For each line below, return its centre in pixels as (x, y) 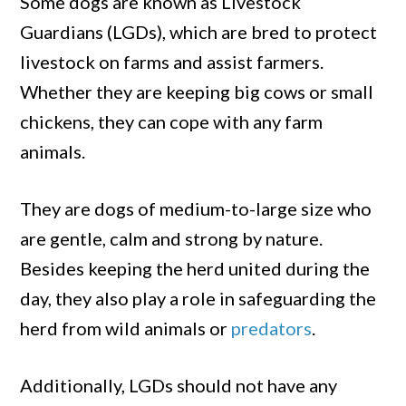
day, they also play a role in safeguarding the (198, 299)
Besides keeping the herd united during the (195, 269)
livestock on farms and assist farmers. (172, 62)
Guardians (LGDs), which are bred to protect (199, 32)
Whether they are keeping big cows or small (197, 92)
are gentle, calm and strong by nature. (172, 239)
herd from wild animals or (126, 329)
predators (272, 329)
